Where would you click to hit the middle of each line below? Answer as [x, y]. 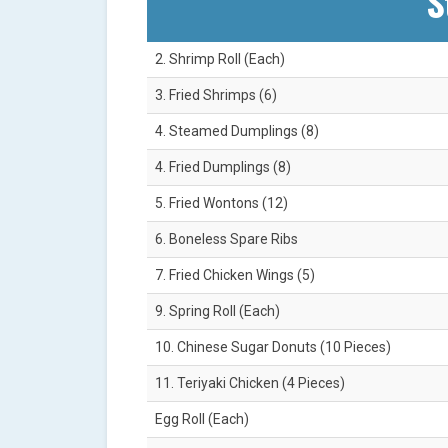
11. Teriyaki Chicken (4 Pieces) [250, 383]
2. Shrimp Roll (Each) [220, 59]
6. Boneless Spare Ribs [226, 239]
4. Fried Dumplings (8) [223, 167]
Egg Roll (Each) [202, 419]
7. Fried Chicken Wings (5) [235, 275]
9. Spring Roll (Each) [217, 311]
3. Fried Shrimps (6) [216, 95]
